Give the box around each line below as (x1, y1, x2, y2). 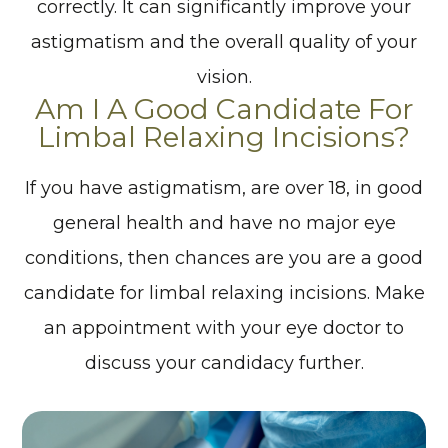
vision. (196, 65, 252, 88)
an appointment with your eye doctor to (44, 316, 404, 339)
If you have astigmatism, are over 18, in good (25, 176, 423, 199)
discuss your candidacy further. (84, 351, 364, 374)
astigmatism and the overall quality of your (31, 30, 417, 53)
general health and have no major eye (52, 211, 396, 234)
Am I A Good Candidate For (34, 91, 414, 126)
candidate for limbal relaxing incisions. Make (23, 281, 425, 304)
